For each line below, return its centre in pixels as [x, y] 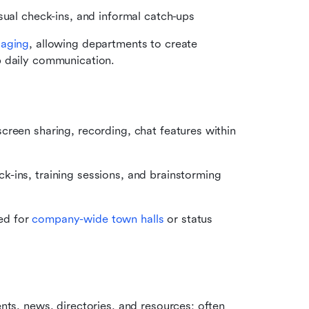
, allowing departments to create [113, 44]
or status [188, 219]
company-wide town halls [98, 219]
